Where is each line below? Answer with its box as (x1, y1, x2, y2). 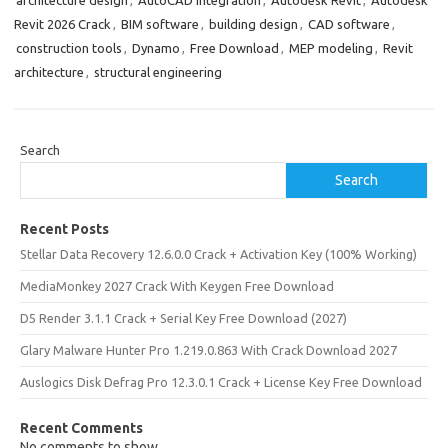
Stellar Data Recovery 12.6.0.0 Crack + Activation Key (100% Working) (20, 247, 417, 261)
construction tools (16, 41, 122, 55)
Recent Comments (20, 420, 143, 436)
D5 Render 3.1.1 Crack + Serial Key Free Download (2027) (20, 311, 347, 325)
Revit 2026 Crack (14, 17, 111, 31)
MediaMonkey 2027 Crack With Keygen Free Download (20, 279, 334, 293)
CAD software (308, 17, 390, 31)
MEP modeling (289, 41, 373, 55)
